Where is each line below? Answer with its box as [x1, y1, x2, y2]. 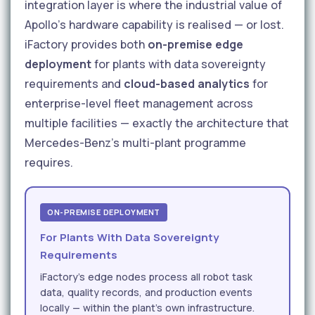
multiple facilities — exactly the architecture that [25, 115, 289, 131]
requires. [25, 154, 73, 170]
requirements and [25, 75, 124, 91]
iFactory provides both [25, 36, 148, 52]
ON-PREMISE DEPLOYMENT [47, 206, 160, 217]
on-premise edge [148, 36, 243, 52]
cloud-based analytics [124, 75, 250, 91]
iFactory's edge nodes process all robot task [40, 269, 252, 283]
